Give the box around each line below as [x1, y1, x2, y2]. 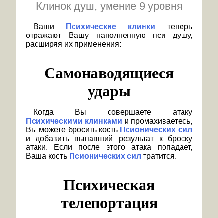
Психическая [63, 176, 155, 194]
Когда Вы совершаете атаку [34, 108, 192, 117]
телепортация [60, 194, 158, 212]
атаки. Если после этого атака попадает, [26, 143, 192, 152]
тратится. [141, 152, 177, 161]
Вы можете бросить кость [26, 126, 120, 134]
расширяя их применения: [26, 40, 121, 49]
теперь [155, 22, 192, 31]
